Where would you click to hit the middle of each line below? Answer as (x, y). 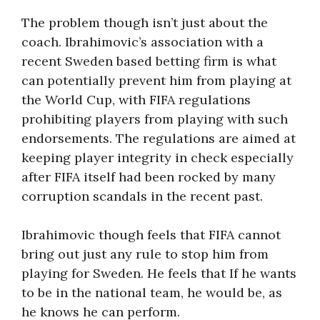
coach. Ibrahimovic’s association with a (142, 42)
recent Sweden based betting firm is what (149, 61)
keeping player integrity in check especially (157, 157)
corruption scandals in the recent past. (142, 196)
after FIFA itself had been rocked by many (149, 177)
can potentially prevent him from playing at (156, 80)
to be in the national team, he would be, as (152, 292)
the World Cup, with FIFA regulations (136, 100)
